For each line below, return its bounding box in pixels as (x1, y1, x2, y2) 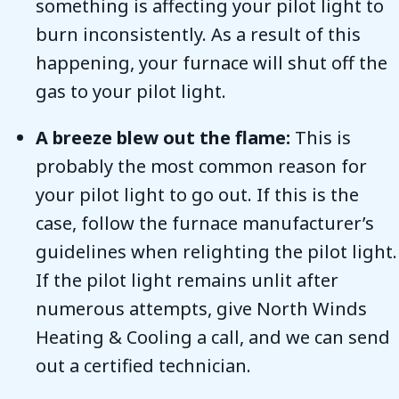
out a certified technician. (36, 353, 251, 378)
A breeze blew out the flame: (36, 125, 290, 150)
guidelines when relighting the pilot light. (36, 239, 397, 264)
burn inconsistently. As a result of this (36, 21, 361, 46)
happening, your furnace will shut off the (36, 50, 387, 75)
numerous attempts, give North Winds (36, 296, 367, 321)
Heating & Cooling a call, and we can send (36, 324, 390, 349)
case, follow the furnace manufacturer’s (36, 210, 374, 235)
